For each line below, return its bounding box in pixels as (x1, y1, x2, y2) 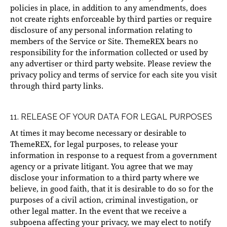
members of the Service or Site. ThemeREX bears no (10, 36, 198, 47)
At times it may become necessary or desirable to (10, 128, 186, 138)
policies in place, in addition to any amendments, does (10, 3, 207, 13)
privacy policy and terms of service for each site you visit (10, 69, 217, 80)
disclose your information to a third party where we (10, 172, 199, 183)
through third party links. (10, 81, 103, 91)
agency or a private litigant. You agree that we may (10, 161, 193, 172)
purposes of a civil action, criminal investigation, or (10, 195, 198, 205)
